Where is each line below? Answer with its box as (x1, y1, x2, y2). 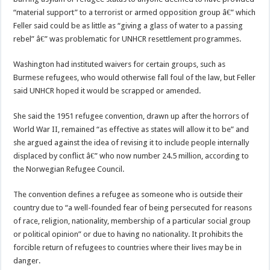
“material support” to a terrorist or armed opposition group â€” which (13, 8, 256, 17)
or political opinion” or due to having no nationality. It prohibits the (13, 230, 243, 239)
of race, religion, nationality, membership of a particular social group (13, 216, 251, 225)
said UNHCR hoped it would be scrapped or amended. (13, 86, 201, 95)
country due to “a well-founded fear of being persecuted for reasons (13, 203, 253, 212)
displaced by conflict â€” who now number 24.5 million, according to (13, 151, 250, 160)
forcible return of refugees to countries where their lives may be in (13, 243, 242, 252)
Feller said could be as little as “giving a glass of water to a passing (13, 21, 243, 30)
